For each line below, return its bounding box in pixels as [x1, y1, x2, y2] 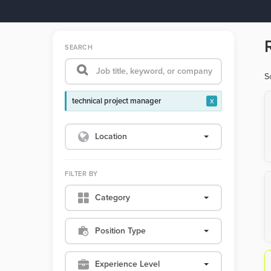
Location [95, 131, 127, 142]
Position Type [95, 226, 146, 236]
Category [95, 192, 130, 203]
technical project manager [72, 96, 162, 106]
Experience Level [95, 259, 160, 269]
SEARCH [65, 44, 93, 51]
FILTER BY [65, 170, 98, 178]
